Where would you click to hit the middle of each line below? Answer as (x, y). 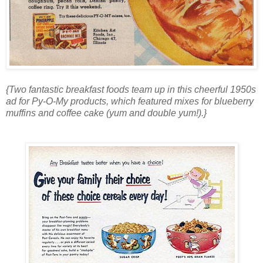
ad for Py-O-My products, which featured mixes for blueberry (130, 102)
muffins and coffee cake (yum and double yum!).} (106, 113)
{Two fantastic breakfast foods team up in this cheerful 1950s (131, 90)
